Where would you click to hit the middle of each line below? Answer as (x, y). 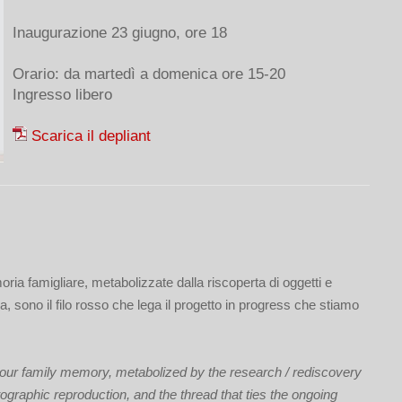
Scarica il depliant (91, 135)
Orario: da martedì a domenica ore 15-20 (149, 74)
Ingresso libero (62, 94)
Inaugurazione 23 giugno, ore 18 (120, 32)
